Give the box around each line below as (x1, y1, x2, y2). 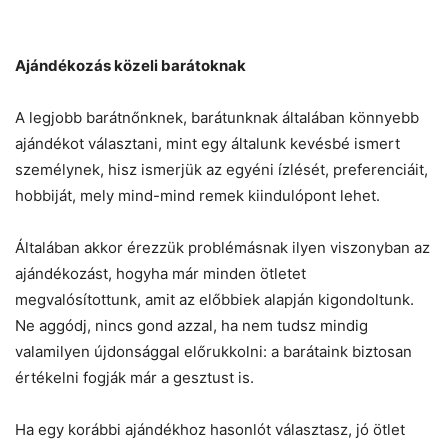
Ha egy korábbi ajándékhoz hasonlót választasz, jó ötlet (15, 419, 405, 439)
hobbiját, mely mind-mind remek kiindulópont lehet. (15, 185, 380, 205)
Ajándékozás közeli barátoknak (15, 55, 246, 75)
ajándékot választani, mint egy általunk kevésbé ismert (15, 133, 400, 153)
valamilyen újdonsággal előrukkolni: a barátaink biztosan (15, 341, 412, 361)
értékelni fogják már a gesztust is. (15, 367, 254, 387)
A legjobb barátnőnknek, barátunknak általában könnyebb (15, 107, 419, 127)
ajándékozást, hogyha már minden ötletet (15, 263, 306, 283)
